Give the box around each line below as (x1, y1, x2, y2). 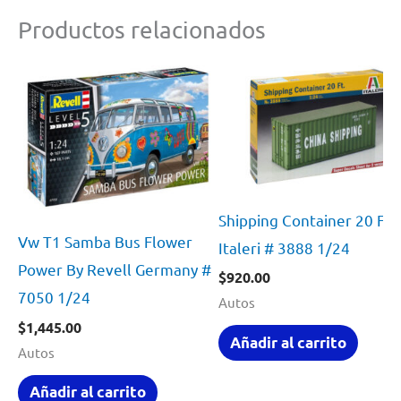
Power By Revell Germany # (18, 260, 211, 279)
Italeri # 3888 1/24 (218, 237, 351, 257)
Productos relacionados (18, 15, 266, 44)
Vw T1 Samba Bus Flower (18, 232, 192, 252)
